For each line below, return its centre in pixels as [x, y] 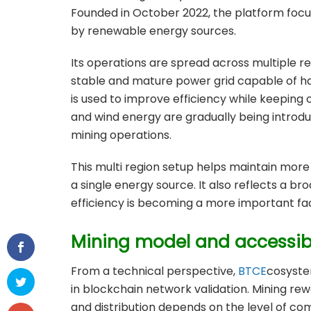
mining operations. [121, 135]
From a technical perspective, [154, 271]
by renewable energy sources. [153, 31]
